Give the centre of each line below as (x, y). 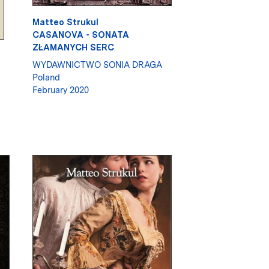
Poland (46, 77)
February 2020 (60, 89)
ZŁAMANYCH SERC (73, 47)
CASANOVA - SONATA (80, 34)
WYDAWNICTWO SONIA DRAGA (97, 64)
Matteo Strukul (65, 22)
